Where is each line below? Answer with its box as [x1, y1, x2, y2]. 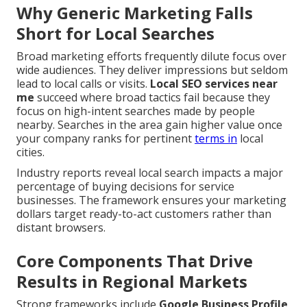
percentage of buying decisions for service [16, 179, 234, 195]
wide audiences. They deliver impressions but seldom [16, 62, 288, 78]
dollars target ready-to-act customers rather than [16, 206, 271, 222]
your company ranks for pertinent [16, 131, 195, 147]
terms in [195, 131, 237, 147]
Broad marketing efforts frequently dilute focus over [16, 49, 286, 64]
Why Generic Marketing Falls [16, 1, 253, 25]
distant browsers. [16, 220, 106, 236]
